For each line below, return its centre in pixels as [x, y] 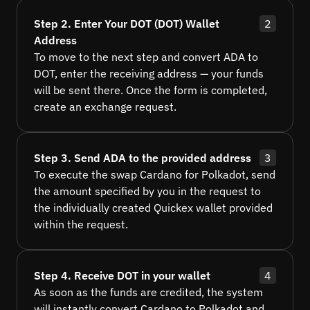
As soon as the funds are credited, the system [148, 292]
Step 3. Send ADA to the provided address [143, 158]
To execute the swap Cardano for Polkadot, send [155, 175]
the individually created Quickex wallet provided [153, 208]
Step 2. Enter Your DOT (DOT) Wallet [127, 24]
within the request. [81, 225]
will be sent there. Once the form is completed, [151, 90]
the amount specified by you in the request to [147, 191]
